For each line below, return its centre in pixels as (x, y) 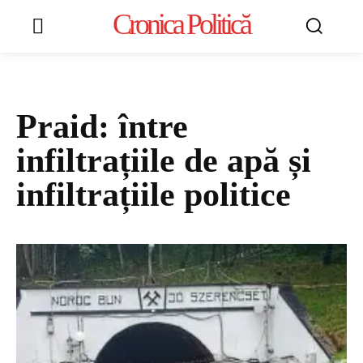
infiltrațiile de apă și (164, 160)
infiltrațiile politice (154, 194)
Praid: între (102, 126)
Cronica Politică (181, 24)
